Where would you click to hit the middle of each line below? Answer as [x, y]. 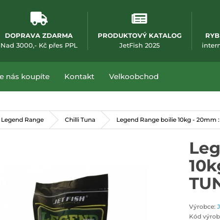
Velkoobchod [134, 76]
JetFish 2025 [140, 45]
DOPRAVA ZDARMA [39, 35]
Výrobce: [203, 206]
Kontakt [79, 76]
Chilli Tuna [80, 120]
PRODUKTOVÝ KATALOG [139, 35]
